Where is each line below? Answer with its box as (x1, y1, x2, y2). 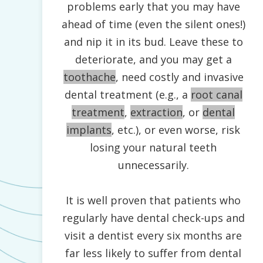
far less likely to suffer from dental (65, 246, 242, 261)
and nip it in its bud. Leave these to (63, 35, 243, 49)
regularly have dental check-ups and (62, 211, 245, 225)
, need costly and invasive (115, 70, 244, 85)
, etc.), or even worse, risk (112, 123, 241, 137)
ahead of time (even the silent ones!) (61, 17, 245, 32)
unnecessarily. (117, 158, 189, 173)
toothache (63, 70, 116, 85)
